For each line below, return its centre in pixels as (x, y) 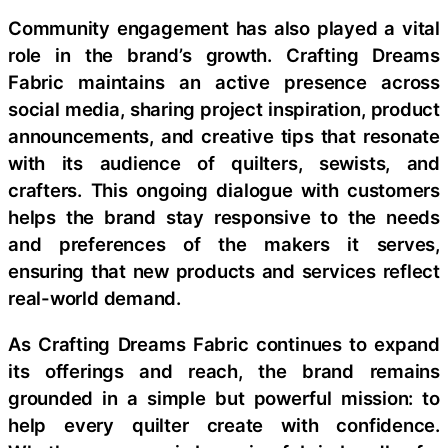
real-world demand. (95, 298)
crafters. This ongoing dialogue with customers (224, 190)
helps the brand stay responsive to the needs (224, 217)
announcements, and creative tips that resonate (224, 136)
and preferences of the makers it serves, (224, 244)
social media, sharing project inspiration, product (224, 109)
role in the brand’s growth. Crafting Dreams (224, 55)
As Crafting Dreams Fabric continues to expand (224, 343)
